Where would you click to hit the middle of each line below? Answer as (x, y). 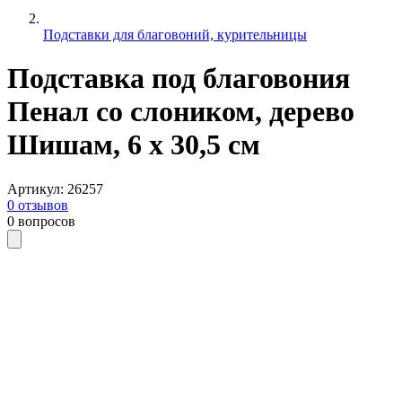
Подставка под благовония (179, 79)
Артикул (34, 188)
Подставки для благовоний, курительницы (175, 35)
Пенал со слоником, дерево (181, 112)
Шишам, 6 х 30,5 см (134, 145)
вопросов (47, 221)
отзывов (43, 205)
